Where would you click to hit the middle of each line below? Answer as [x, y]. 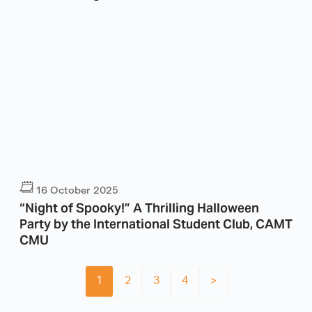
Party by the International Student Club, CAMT [156, 223]
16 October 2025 [77, 190]
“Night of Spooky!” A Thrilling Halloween [139, 207]
